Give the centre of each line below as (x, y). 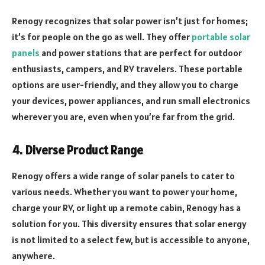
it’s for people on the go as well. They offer (102, 37)
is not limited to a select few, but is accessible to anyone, (131, 240)
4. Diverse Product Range (77, 150)
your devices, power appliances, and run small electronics (131, 101)
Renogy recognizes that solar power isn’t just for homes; (130, 21)
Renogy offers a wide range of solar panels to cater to (123, 176)
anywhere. (33, 256)
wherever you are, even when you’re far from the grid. (123, 117)
